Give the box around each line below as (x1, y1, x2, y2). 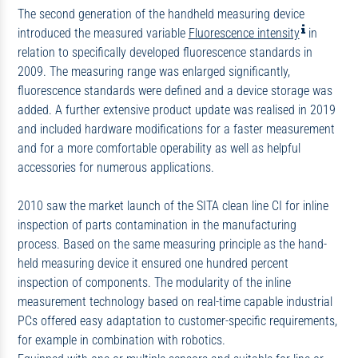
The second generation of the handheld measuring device (17, 6, 304, 22)
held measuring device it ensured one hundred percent (17, 255, 288, 271)
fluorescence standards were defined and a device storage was (17, 82, 332, 98)
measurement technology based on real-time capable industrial (17, 293, 332, 309)
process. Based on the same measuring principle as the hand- (17, 236, 327, 252)
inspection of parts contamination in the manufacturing (17, 217, 296, 233)
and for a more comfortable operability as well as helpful (17, 140, 300, 156)
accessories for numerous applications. (17, 159, 214, 175)
